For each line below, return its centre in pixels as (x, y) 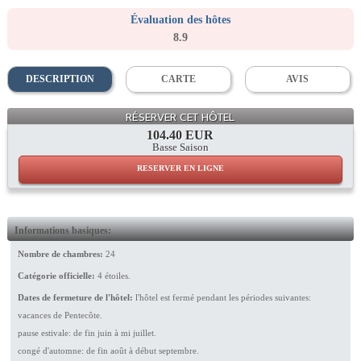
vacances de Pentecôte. (60, 315)
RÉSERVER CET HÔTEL (180, 117)
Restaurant (327, 103)
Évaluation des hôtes (180, 19)
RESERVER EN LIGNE (180, 168)
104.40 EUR (180, 135)
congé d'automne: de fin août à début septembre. (108, 350)
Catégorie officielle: (56, 275)
